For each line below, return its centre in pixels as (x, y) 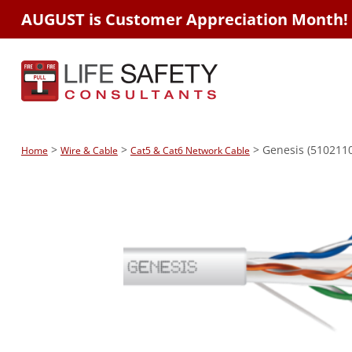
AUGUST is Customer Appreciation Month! (184, 19)
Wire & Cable (89, 150)
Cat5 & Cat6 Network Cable (190, 150)
